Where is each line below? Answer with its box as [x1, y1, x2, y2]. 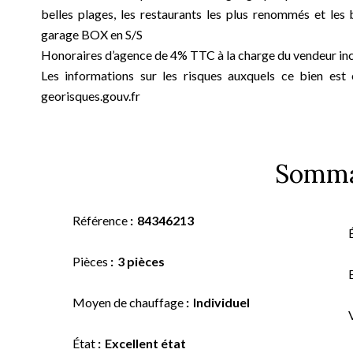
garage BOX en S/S [41, 27, 143, 42]
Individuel [193, 295, 250, 310]
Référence [72, 213, 130, 228]
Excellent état [105, 336, 186, 351]
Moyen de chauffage [72, 295, 186, 310]
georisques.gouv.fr [41, 88, 140, 103]
